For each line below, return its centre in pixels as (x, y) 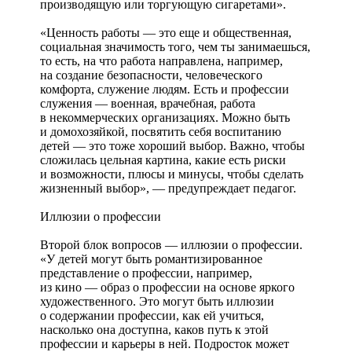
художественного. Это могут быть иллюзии (157, 301)
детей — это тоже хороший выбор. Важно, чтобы (172, 145)
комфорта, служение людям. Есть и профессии (165, 89)
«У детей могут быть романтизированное (151, 258)
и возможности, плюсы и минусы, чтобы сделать (172, 174)
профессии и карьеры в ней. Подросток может (165, 343)
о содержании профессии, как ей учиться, (152, 315)
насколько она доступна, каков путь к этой (154, 329)
